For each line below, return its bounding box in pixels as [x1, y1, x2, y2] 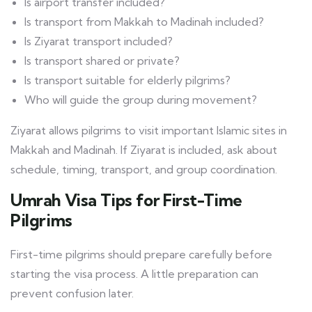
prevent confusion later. [10, 286, 134, 301]
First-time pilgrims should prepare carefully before [10, 247, 272, 262]
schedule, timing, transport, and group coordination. [10, 162, 277, 177]
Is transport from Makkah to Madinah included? [24, 15, 264, 29]
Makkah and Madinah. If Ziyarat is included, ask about [10, 143, 277, 157]
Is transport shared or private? [24, 54, 180, 68]
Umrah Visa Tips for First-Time [10, 189, 243, 211]
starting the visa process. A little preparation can [10, 267, 258, 281]
